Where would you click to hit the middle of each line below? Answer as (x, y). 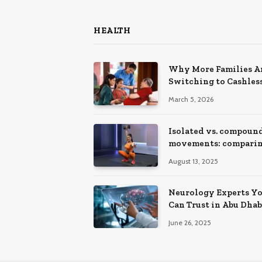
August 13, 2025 (193, 161)
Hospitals (189, 217)
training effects (202, 155)
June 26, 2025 (190, 222)
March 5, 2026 (191, 99)
